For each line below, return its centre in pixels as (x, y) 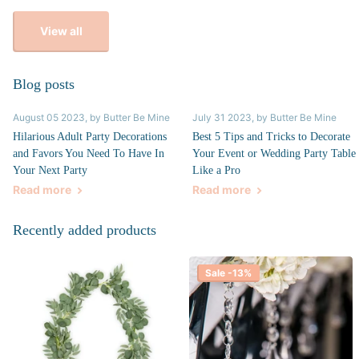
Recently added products (85, 230)
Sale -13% (228, 272)
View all (61, 31)
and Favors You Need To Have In (89, 153)
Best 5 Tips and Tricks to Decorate (271, 136)
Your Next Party (50, 170)
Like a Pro (216, 170)
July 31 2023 (222, 117)
